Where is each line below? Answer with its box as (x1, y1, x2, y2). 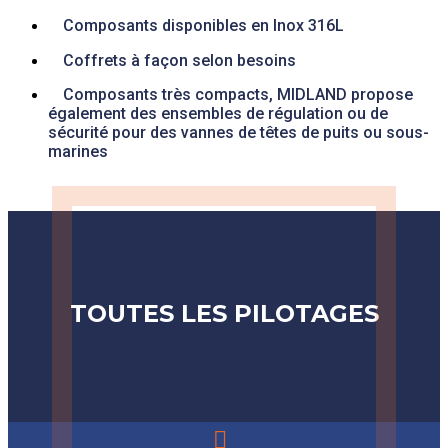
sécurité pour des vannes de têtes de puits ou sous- (48, 122, 429, 142)
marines (48, 141, 108, 161)
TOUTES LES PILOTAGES (69, 298, 379, 328)
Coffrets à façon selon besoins (63, 50, 296, 70)
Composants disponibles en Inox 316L (63, 15, 344, 35)
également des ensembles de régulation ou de (48, 103, 388, 123)
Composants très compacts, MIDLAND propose (63, 84, 413, 104)
